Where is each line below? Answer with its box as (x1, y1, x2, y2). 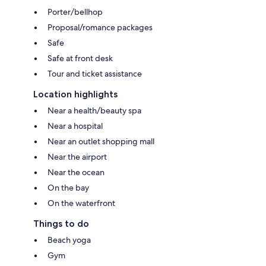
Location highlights (33, 88, 118, 100)
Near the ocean (47, 166, 104, 178)
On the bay (47, 182, 89, 193)
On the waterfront (47, 197, 115, 208)
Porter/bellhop (47, 6, 103, 17)
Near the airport (47, 151, 107, 162)
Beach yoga (47, 234, 91, 245)
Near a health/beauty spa (47, 104, 141, 116)
